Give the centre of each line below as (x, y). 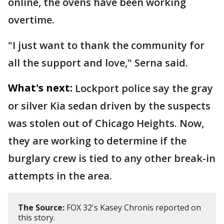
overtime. (31, 20)
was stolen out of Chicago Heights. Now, (106, 123)
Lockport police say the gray (144, 88)
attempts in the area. (60, 176)
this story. (36, 217)
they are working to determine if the (97, 141)
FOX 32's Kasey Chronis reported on (133, 207)
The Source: (41, 207)
